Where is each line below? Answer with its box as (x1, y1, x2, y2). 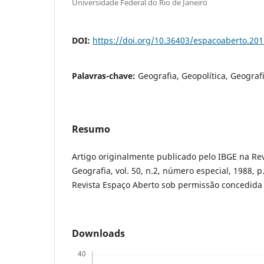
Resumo (72, 122, 110, 136)
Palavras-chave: (72, 70, 138, 81)
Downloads (72, 226, 125, 240)
